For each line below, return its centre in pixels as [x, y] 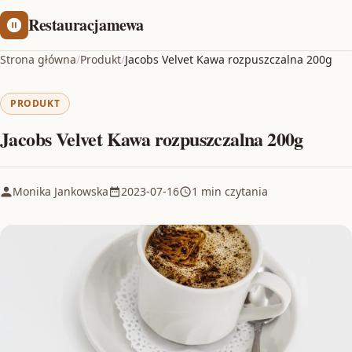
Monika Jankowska [60, 191]
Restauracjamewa [86, 25]
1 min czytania [230, 191]
